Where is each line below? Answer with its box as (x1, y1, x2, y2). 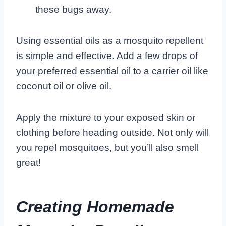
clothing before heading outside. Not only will (16, 127, 209, 138)
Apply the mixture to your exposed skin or (16, 111, 195, 123)
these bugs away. (35, 4, 111, 15)
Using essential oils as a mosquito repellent (16, 35, 203, 46)
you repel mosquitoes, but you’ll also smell (16, 142, 199, 153)
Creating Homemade (16, 197, 174, 216)
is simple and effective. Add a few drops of (16, 50, 198, 61)
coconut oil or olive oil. (16, 80, 111, 91)
